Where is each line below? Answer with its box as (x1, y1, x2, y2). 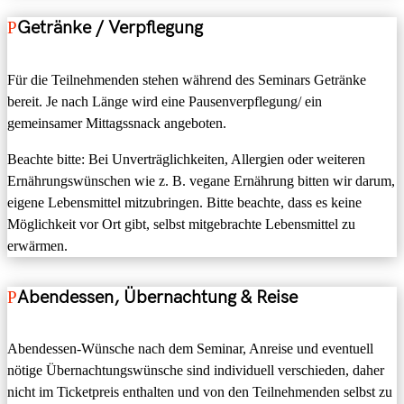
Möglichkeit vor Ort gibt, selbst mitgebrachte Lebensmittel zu (7, 216, 355, 232)
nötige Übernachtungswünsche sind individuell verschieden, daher (7, 363, 384, 379)
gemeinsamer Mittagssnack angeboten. (7, 115, 226, 131)
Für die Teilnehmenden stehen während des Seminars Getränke (7, 71, 366, 87)
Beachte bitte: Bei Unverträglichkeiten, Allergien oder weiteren (7, 151, 365, 167)
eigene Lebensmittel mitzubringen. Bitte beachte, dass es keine (7, 194, 362, 210)
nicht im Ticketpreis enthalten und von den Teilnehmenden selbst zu (7, 384, 392, 400)
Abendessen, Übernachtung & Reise (17, 286, 298, 308)
